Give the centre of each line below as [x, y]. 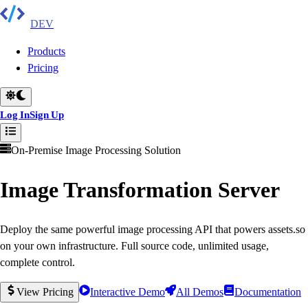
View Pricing [45, 291]
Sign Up [47, 114]
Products [46, 51]
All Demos [200, 291]
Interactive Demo [128, 291]
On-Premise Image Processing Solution [96, 150]
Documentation [268, 291]
